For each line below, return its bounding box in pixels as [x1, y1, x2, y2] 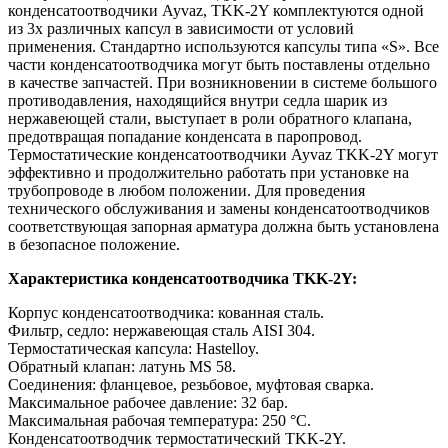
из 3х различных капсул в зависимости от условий [8, 19, 354, 37]
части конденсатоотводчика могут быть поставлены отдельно [8, 55, 430, 73]
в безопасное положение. [8, 235, 180, 253]
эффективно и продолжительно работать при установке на [8, 163, 409, 181]
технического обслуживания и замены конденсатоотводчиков [8, 199, 430, 217]
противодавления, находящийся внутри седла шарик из [8, 91, 387, 109]
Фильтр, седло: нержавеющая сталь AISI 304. [8, 321, 315, 339]
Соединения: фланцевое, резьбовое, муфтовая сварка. [8, 375, 374, 393]
